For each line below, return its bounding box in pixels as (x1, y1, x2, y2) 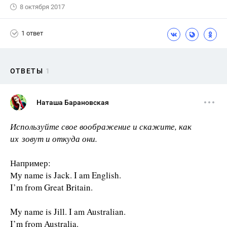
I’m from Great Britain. (10, 181, 93, 193)
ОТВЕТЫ (10, 66, 43, 75)
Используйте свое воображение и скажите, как (10, 120, 192, 132)
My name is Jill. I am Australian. (10, 205, 126, 217)
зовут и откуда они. (22, 132, 97, 144)
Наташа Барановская (36, 98, 109, 106)
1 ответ (21, 29, 43, 37)
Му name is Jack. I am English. (10, 169, 121, 181)
